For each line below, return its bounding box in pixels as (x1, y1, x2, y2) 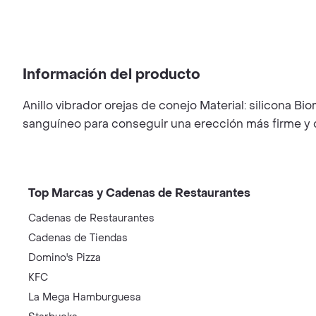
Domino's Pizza (28, 251, 101, 265)
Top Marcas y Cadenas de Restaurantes (28, 186, 250, 200)
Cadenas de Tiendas (28, 231, 128, 245)
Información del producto (23, 66, 200, 84)
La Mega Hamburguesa (28, 291, 141, 304)
